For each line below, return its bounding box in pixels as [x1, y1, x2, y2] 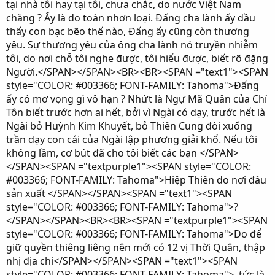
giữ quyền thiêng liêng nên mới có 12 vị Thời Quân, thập [6, 241, 265, 254]
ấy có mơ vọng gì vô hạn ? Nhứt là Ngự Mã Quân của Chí [6, 92, 267, 106]
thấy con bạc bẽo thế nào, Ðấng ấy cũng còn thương [6, 25, 249, 38]
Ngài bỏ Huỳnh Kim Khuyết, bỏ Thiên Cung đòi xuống [6, 119, 252, 133]
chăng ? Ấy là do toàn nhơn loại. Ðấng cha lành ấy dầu [6, 11, 255, 25]
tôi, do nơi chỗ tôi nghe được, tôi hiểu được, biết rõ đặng [6, 52, 268, 65]
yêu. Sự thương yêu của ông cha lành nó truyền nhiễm [6, 38, 258, 52]
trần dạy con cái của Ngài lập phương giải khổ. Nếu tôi [6, 133, 257, 146]
